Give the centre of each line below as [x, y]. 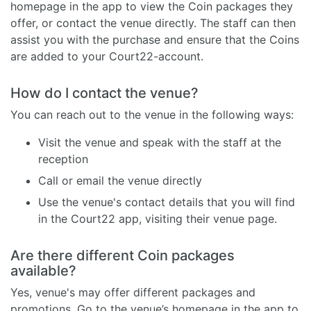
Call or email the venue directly [120, 180]
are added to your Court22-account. [107, 56]
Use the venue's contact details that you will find [167, 202]
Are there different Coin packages [123, 255]
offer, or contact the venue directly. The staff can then [153, 23]
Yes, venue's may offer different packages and [133, 292]
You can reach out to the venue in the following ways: [152, 114]
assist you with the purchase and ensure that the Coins [155, 39]
